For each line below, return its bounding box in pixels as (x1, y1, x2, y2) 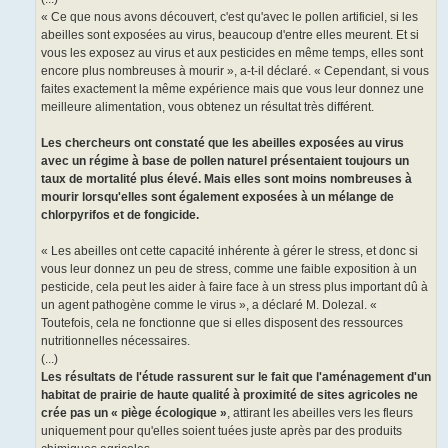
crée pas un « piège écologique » (41, 406, 227, 421)
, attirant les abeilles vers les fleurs (227, 406, 413, 421)
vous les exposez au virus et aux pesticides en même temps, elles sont (41, 46, 423, 61)
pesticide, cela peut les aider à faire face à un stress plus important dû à (41, 280, 428, 295)
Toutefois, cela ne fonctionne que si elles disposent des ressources (41, 316, 403, 331)
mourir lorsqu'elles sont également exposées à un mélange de (41, 190, 394, 205)
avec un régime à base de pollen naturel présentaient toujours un (41, 154, 409, 169)
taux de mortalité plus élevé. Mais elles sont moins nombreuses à (41, 172, 412, 187)
